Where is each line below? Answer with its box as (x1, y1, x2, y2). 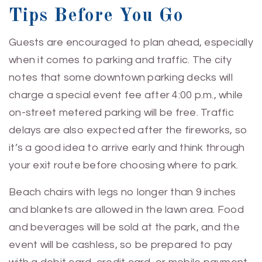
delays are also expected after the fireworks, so (9, 124, 247, 136)
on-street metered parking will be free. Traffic (9, 106, 234, 118)
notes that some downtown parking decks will (9, 71, 233, 83)
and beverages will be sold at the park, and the (9, 221, 240, 233)
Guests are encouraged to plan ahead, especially (9, 36, 253, 48)
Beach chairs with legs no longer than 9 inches (9, 186, 236, 198)
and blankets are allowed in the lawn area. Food (9, 204, 244, 215)
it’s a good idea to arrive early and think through (9, 142, 245, 153)
